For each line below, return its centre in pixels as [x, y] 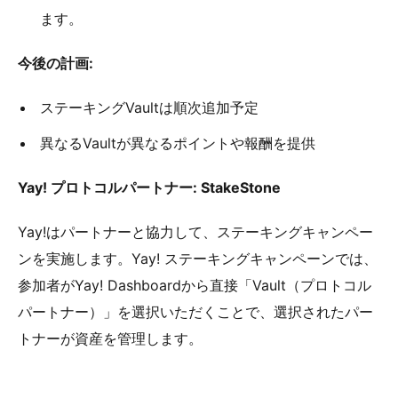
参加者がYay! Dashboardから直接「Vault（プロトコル [195, 286]
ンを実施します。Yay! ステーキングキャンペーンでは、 [198, 259]
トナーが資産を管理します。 [110, 339]
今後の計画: [56, 64]
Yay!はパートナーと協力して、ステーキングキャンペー [195, 232]
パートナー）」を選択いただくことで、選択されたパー [195, 312]
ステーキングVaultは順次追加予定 [149, 108]
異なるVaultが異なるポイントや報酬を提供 [178, 143]
